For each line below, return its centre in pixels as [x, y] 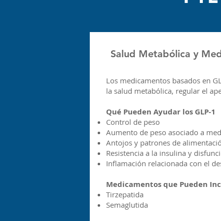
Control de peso [133, 122]
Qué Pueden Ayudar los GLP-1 [161, 112]
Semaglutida [127, 205]
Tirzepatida [125, 194]
